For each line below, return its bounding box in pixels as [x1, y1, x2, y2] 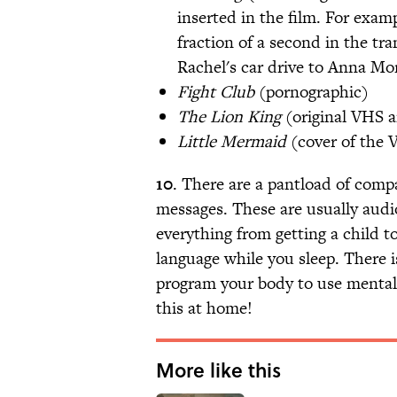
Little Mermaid [177, 129, 286, 154]
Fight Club [177, 80, 259, 105]
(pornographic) [259, 80, 369, 105]
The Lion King [177, 105, 285, 129]
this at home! [156, 296, 253, 321]
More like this [156, 355, 281, 385]
